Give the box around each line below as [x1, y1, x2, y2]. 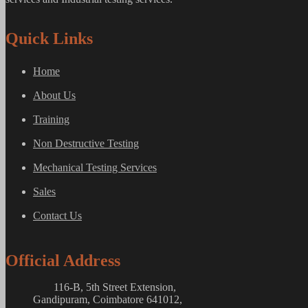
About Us [33, 89, 76, 101]
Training [33, 113, 69, 125]
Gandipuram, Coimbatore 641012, [33, 294, 182, 305]
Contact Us [33, 210, 82, 221]
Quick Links [5, 30, 93, 47]
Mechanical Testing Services [33, 162, 157, 173]
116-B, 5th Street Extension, [54, 281, 176, 293]
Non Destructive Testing [33, 137, 139, 149]
